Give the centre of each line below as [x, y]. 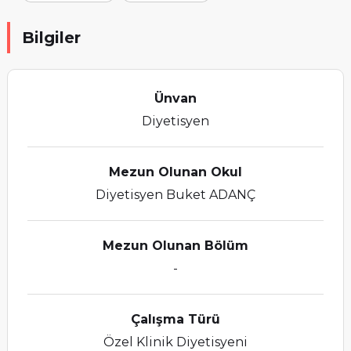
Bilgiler [51, 38]
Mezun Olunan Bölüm [175, 246]
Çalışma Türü [175, 319]
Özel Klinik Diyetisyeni [175, 342]
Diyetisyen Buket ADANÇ [175, 195]
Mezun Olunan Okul [175, 172]
